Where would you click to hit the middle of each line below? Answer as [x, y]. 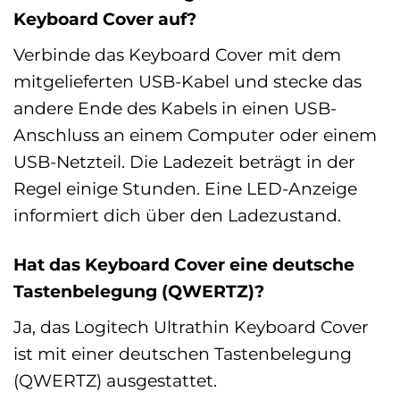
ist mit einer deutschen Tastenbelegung [183, 353]
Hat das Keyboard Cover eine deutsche [184, 265]
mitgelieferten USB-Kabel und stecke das [187, 81]
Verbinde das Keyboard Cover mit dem [177, 54]
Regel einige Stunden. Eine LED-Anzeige [185, 188]
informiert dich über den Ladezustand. [177, 215]
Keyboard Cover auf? [105, 19]
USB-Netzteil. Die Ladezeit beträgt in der [184, 161]
